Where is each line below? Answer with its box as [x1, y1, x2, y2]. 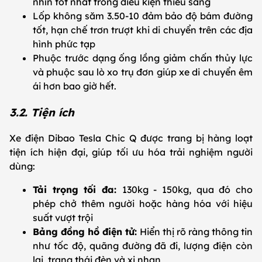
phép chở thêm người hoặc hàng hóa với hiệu [33, 198, 253, 210]
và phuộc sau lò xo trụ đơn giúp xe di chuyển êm [33, 65, 253, 78]
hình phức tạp [33, 37, 98, 50]
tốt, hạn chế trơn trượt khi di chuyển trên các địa [33, 23, 253, 36]
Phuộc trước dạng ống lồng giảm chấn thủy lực [33, 51, 253, 64]
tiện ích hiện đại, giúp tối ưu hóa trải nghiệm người [9, 146, 253, 158]
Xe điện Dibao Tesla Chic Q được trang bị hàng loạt [9, 132, 253, 144]
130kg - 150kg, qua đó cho [122, 184, 253, 196]
